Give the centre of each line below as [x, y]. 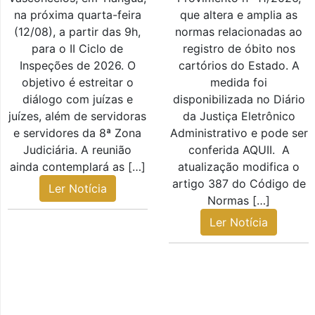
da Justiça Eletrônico [239, 116]
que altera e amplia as [239, 15]
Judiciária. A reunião [78, 150]
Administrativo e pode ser [239, 133]
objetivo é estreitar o [77, 83]
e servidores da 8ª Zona [78, 133]
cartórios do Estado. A [239, 66]
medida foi [239, 83]
